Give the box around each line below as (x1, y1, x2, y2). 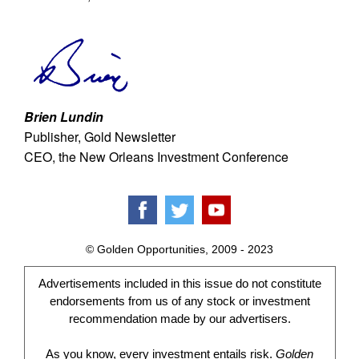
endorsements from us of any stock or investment (49, 294, 310, 308)
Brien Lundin (23, 107, 103, 126)
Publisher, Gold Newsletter (23, 127, 175, 146)
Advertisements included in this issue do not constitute (38, 276, 321, 290)
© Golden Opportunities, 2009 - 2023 (85, 243, 273, 256)
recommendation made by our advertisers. (68, 312, 291, 325)
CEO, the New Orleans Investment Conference (23, 147, 288, 166)
